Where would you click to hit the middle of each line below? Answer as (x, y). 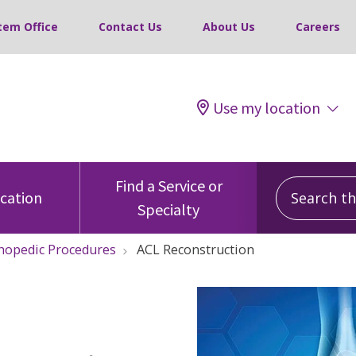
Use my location (267, 108)
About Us (229, 27)
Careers (318, 27)
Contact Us (130, 27)
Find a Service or (168, 186)
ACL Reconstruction (195, 250)
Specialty (168, 209)
